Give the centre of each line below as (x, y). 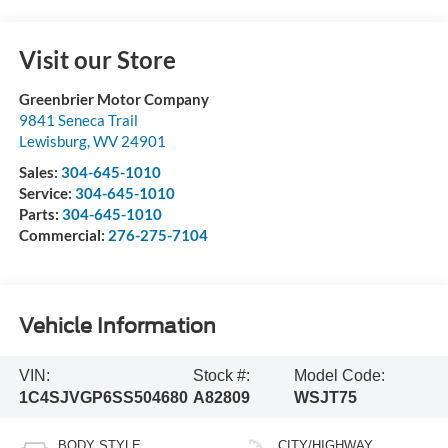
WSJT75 (326, 397)
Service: (46, 192)
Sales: (39, 171)
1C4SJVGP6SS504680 (103, 397)
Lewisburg (52, 140)
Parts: (40, 213)
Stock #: (222, 375)
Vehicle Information (117, 326)
